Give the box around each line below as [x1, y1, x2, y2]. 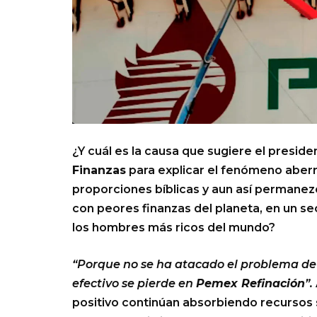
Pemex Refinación [196, 276, 305, 290]
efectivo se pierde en [72, 276, 196, 290]
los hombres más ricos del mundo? [72, 220, 275, 234]
